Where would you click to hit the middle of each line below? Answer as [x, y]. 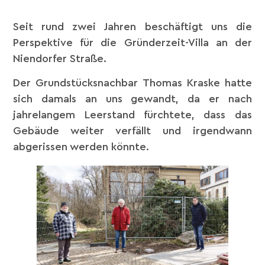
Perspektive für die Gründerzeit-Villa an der [132, 42]
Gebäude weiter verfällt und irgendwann [132, 131]
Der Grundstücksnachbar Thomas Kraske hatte [132, 83]
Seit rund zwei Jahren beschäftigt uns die [132, 26]
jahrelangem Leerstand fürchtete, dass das [132, 115]
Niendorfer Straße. [60, 58]
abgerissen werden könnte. [81, 147]
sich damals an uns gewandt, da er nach [132, 99]
